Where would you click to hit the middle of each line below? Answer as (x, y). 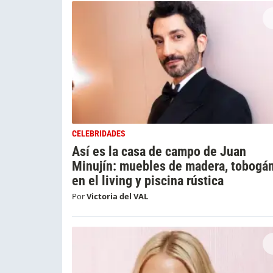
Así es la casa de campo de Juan (159, 151)
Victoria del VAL (117, 197)
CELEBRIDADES (99, 134)
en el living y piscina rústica (148, 181)
